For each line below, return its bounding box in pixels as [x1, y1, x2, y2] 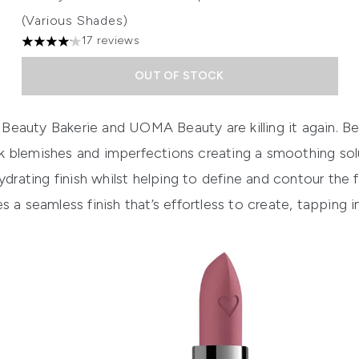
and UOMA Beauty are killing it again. [98, 119, 343, 137]
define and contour [201, 170, 325, 188]
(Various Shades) [21, 13, 128, 29]
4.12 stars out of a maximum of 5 [20, 40, 211, 54]
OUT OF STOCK [135, 69, 224, 83]
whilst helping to [87, 170, 202, 188]
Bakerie [50, 119, 99, 137]
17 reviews [81, 34, 140, 48]
